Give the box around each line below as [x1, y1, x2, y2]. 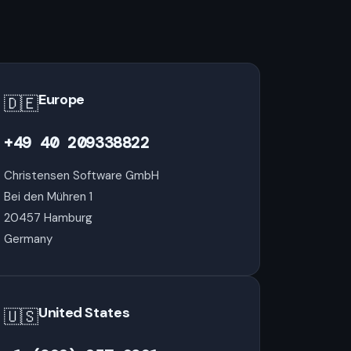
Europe [38, 90, 85, 109]
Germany [4, 231, 52, 247]
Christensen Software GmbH [4, 168, 159, 183]
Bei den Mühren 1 [4, 189, 92, 204]
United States [38, 303, 130, 322]
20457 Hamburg [4, 210, 92, 226]
